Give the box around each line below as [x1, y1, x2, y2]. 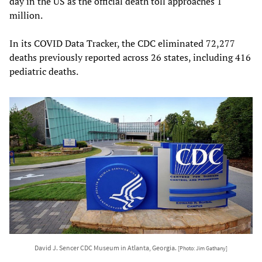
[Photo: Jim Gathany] [178, 244, 227, 252]
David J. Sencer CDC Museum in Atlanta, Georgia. [35, 243, 178, 252]
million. [9, 8, 43, 22]
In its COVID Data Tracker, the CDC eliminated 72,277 [9, 36, 235, 50]
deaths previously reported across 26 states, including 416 [9, 50, 251, 64]
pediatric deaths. [9, 64, 78, 78]
